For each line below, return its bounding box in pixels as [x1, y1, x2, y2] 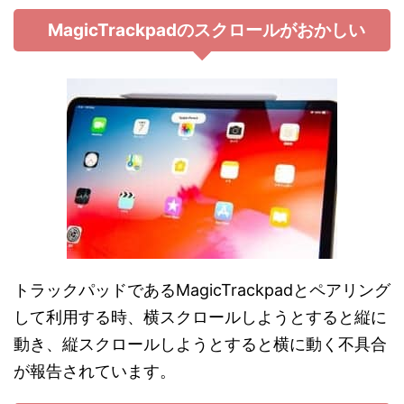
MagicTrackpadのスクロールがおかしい [48, 19, 365, 41]
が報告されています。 [14, 361, 176, 381]
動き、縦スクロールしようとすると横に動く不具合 [14, 334, 387, 353]
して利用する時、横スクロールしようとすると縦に [14, 307, 387, 326]
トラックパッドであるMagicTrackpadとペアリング [14, 280, 390, 299]
